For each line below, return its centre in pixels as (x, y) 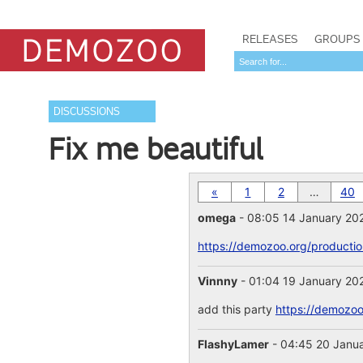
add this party (236, 309)
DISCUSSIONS (87, 111)
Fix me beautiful (156, 149)
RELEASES (270, 39)
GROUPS (337, 39)
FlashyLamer (233, 344)
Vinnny (217, 281)
